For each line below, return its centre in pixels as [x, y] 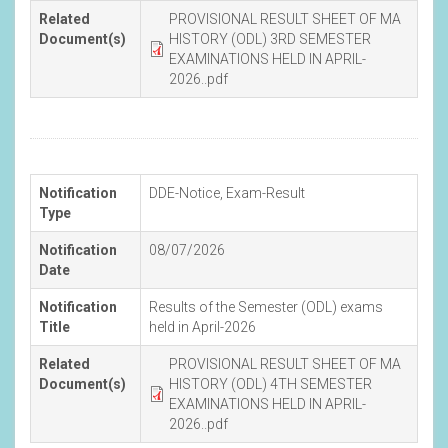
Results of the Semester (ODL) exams [266, 306]
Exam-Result [265, 192]
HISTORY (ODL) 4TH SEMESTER [270, 383]
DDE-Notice [184, 192]
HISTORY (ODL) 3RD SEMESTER [270, 38]
